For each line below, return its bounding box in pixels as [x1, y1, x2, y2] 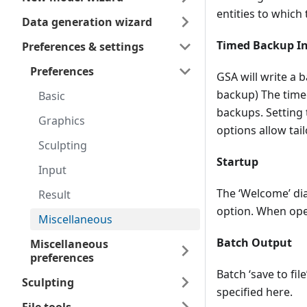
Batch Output [217, 235, 292, 251]
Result [38, 187, 71, 202]
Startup [217, 154, 258, 170]
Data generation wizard [22, 14, 152, 29]
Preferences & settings [22, 39, 144, 54]
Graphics [38, 113, 85, 128]
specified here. [217, 284, 293, 300]
